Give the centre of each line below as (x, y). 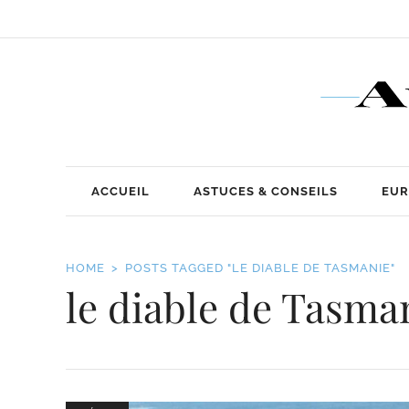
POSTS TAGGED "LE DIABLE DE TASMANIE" (260, 268)
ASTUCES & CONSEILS (266, 191)
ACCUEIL (121, 191)
